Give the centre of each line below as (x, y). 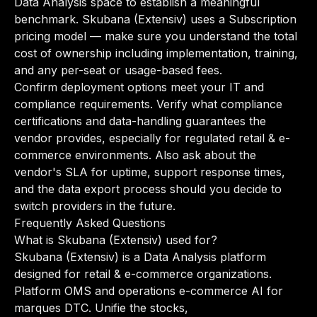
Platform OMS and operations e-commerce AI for (149, 291)
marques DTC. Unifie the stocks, (101, 308)
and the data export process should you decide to (148, 189)
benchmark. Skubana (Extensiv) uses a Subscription (155, 19)
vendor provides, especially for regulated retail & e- (152, 138)
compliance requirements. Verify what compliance (148, 104)
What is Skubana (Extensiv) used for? (116, 240)
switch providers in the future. (95, 206)
